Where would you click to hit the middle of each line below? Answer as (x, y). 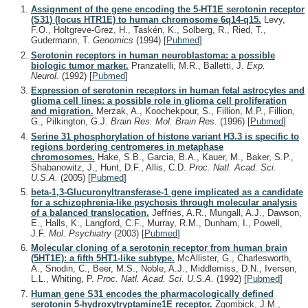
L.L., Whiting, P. (64, 279)
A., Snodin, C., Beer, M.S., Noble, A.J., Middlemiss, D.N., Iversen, (164, 269)
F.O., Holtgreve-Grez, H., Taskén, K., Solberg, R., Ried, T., (148, 30)
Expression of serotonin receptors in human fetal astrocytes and (168, 91)
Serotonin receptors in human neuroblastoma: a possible (153, 55)
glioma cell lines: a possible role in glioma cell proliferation (159, 101)
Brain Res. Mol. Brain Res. (165, 122)
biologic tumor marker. (80, 65)
